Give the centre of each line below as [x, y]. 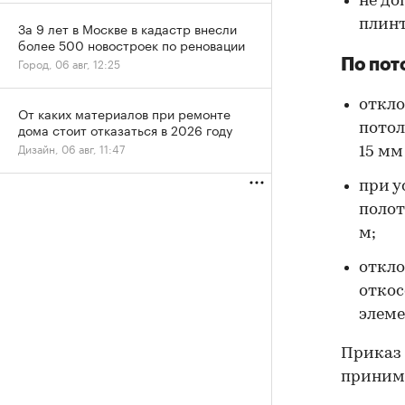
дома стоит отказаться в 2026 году [125, 129]
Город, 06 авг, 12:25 [69, 63]
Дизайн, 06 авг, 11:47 [71, 148]
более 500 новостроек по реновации [132, 44]
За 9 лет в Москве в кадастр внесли [127, 28]
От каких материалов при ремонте [124, 113]
